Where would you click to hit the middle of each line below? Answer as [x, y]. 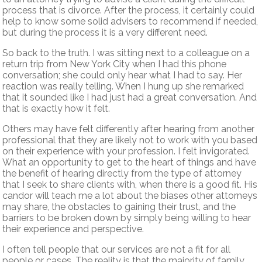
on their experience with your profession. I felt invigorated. [126, 151]
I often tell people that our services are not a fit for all [117, 250]
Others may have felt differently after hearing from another [129, 129]
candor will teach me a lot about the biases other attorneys [130, 196]
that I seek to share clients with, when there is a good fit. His [130, 185]
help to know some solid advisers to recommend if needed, [130, 22]
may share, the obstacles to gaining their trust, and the [119, 207]
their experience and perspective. [73, 229]
